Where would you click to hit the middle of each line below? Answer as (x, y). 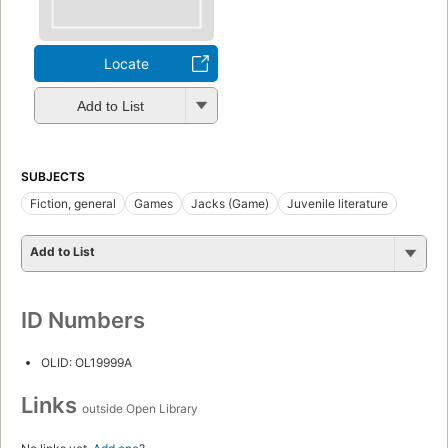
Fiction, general (73, 203)
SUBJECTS (53, 176)
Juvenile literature (337, 203)
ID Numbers (83, 319)
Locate (126, 63)
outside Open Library (140, 408)
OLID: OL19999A (86, 362)
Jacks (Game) (230, 203)
